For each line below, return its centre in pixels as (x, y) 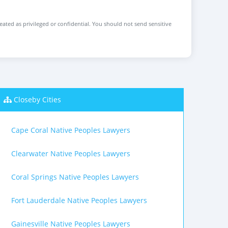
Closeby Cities (37, 99)
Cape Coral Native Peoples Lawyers (71, 130)
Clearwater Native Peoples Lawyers (71, 153)
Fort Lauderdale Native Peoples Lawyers (79, 200)
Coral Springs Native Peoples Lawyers (75, 177)
